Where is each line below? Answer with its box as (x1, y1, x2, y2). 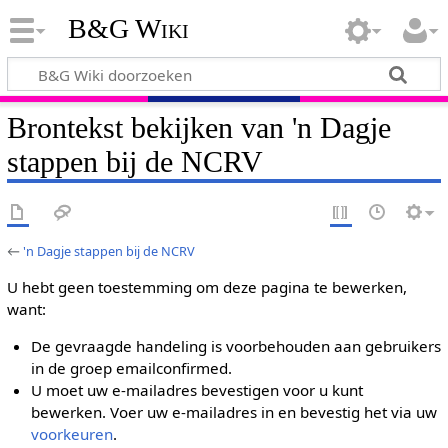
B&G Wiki (67, 13, 189, 45)
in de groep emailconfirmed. (31, 358, 233, 379)
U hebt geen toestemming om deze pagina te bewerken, (6, 277, 407, 297)
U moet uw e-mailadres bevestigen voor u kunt (31, 380, 364, 401)
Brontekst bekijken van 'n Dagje (6, 110, 391, 145)
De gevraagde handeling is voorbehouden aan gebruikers (31, 336, 442, 357)
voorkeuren (31, 424, 114, 445)
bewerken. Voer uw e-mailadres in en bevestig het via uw (31, 402, 438, 423)
